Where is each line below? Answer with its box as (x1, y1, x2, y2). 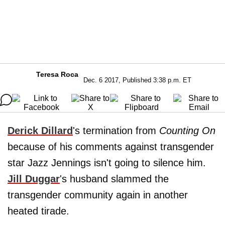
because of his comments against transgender (8, 141, 214, 152)
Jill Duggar (8, 173, 60, 184)
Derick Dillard (8, 125, 73, 136)
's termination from (73, 125, 159, 136)
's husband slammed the (60, 173, 169, 184)
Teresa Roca (36, 70, 78, 78)
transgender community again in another (8, 189, 188, 200)
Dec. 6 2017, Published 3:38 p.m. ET (83, 76, 191, 84)
